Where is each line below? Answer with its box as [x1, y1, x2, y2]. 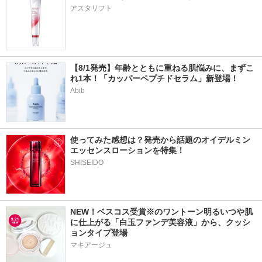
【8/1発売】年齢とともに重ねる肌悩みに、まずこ [70, 63, 254, 73]
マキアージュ [70, 241, 112, 249]
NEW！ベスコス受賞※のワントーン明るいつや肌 [70, 207, 253, 216]
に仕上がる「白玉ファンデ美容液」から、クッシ [70, 218, 250, 227]
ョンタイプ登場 [70, 228, 127, 237]
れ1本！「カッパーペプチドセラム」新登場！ [70, 74, 239, 83]
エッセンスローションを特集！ [70, 146, 185, 155]
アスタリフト [70, 4, 112, 12]
